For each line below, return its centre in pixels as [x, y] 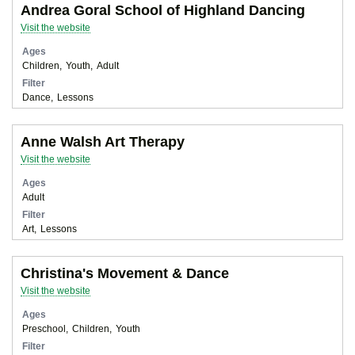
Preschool [44, 328]
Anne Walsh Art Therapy [103, 141]
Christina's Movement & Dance [125, 273]
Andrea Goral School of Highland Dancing [163, 10]
